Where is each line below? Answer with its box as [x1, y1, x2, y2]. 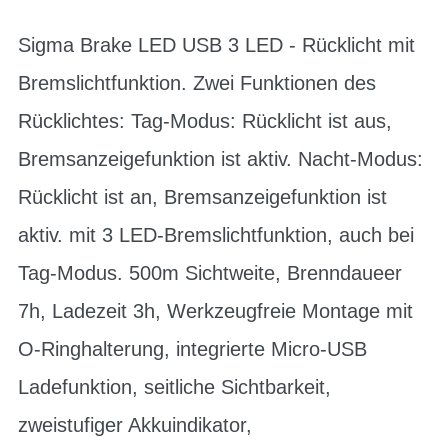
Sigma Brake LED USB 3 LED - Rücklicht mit [18, 34, 415, 56]
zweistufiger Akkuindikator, [18, 414, 252, 436]
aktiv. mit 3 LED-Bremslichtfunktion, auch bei [18, 224, 414, 246]
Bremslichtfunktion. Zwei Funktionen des [18, 72, 376, 94]
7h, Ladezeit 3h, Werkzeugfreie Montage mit [18, 300, 413, 322]
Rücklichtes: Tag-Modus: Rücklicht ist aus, [18, 110, 392, 132]
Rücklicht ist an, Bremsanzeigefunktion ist [18, 186, 387, 208]
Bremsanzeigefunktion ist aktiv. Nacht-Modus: [18, 148, 423, 170]
